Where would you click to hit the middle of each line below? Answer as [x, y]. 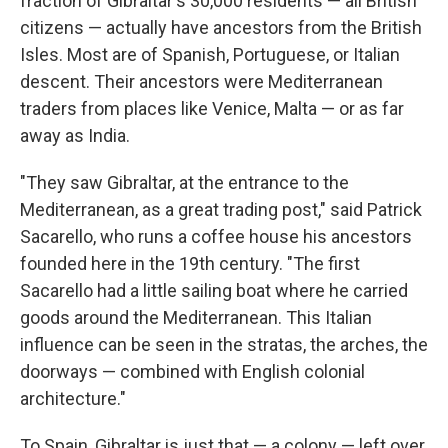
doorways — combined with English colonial [192, 371]
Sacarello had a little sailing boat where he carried [214, 290]
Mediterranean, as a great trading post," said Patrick [221, 209]
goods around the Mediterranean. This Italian [196, 317]
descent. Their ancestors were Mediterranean [201, 81]
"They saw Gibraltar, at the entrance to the [184, 182]
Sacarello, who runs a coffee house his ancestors [216, 236]
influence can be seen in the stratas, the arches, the [224, 344]
